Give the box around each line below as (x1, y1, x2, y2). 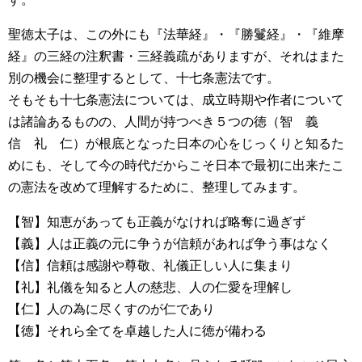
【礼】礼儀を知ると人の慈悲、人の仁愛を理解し (8, 280, 293, 294)
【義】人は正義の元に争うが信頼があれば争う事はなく (8, 237, 331, 250)
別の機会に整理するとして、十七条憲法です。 (8, 71, 280, 85)
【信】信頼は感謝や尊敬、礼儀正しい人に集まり (8, 259, 293, 272)
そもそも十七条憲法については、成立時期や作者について (8, 93, 344, 107)
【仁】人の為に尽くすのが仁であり (8, 302, 215, 316)
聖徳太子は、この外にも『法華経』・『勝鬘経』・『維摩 (8, 27, 344, 41)
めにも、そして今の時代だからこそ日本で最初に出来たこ (8, 158, 344, 172)
